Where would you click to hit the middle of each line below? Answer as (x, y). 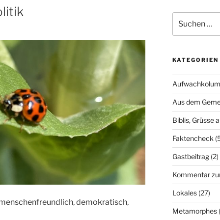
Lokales (184, 192)
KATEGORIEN (195, 60)
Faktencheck (193, 138)
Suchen (184, 17)
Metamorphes (194, 211)
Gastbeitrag (191, 156)
